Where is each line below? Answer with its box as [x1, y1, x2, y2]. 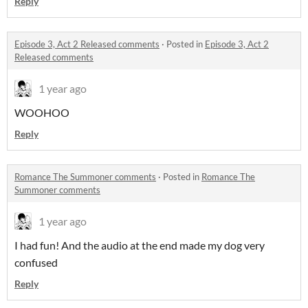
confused [14, 256, 58, 269]
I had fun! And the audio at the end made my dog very [14, 239, 265, 252]
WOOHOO [14, 106, 69, 119]
